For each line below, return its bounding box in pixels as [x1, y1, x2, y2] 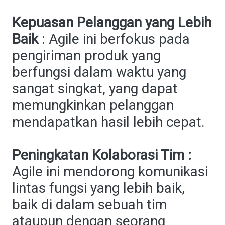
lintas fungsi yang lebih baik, [12, 180, 185, 196]
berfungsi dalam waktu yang [12, 64, 186, 80]
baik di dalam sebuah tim [12, 196, 167, 213]
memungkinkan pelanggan [12, 97, 174, 114]
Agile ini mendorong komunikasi [12, 163, 208, 180]
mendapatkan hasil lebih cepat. [12, 114, 205, 130]
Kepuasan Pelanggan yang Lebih [12, 14, 211, 31]
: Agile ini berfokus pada [38, 31, 190, 47]
